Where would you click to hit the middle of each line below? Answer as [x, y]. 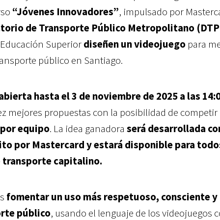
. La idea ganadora [88, 128]
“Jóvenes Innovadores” [66, 12]
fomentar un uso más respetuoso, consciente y [112, 197]
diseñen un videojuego [135, 44]
